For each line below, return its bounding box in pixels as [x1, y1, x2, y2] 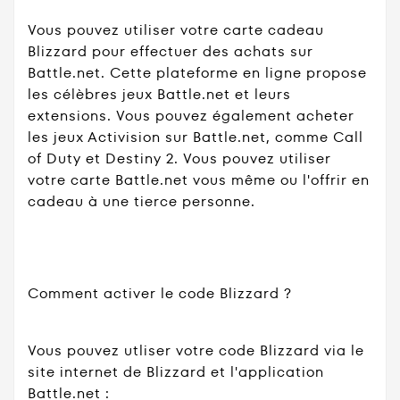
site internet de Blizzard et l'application [28, 362, 324, 383]
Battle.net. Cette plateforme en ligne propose [28, 62, 367, 84]
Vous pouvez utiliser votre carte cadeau [28, 20, 324, 41]
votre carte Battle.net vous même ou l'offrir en [28, 170, 370, 191]
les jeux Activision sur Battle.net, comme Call [28, 127, 363, 148]
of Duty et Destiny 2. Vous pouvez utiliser [28, 148, 331, 170]
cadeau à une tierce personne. [28, 191, 255, 212]
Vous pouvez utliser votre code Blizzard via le [28, 340, 364, 362]
